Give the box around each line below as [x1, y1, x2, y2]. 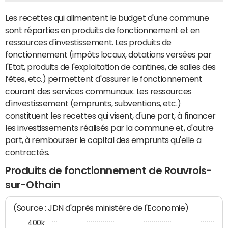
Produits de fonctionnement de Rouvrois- [5, 165, 212, 176]
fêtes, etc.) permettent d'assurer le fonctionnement [5, 75, 203, 83]
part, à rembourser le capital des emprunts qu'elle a [5, 136, 202, 144]
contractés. [5, 148, 49, 156]
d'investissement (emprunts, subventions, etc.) [5, 99, 181, 107]
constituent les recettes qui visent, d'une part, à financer [5, 111, 216, 120]
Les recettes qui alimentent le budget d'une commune [5, 14, 209, 22]
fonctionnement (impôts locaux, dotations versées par [5, 50, 212, 59]
